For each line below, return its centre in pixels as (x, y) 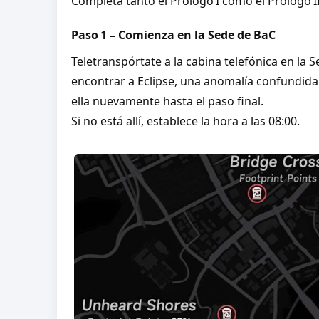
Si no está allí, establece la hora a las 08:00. (185, 121)
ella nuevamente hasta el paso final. (167, 101)
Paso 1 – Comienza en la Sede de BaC (173, 35)
